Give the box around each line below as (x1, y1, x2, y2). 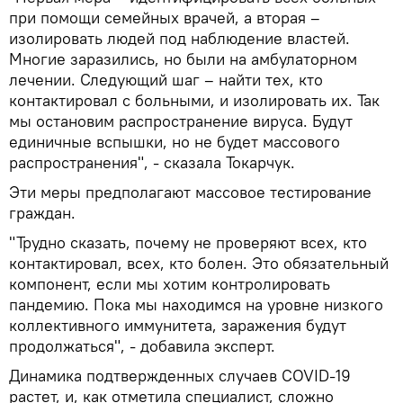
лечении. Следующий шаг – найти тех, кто (9, 69, 323, 91)
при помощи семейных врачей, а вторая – (9, 7, 320, 29)
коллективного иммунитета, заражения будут (9, 315, 346, 336)
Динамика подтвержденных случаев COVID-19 (9, 365, 351, 387)
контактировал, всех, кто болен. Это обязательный (9, 253, 389, 274)
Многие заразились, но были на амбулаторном (9, 49, 357, 70)
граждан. (9, 202, 76, 224)
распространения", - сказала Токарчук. (9, 152, 295, 174)
